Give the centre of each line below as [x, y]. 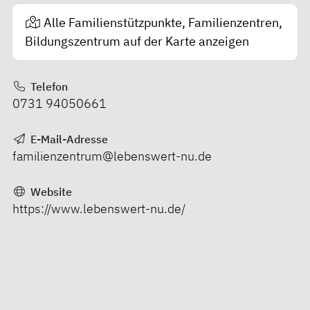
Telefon [47, 86]
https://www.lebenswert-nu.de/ [99, 208]
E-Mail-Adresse [67, 139]
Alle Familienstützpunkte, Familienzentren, [163, 22]
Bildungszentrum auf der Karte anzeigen [137, 41]
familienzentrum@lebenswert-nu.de [112, 156]
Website [49, 191]
